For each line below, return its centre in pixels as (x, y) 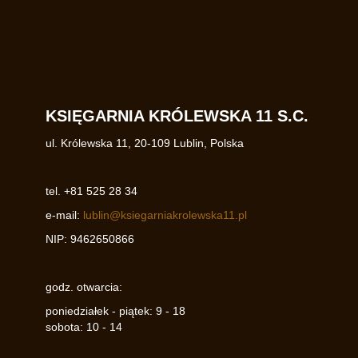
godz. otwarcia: (84, 287)
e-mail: (64, 215)
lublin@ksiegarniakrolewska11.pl (165, 215)
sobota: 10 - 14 (84, 327)
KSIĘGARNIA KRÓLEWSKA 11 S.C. (177, 116)
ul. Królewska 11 (86, 143)
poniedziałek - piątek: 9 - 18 (115, 311)
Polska (227, 143)
